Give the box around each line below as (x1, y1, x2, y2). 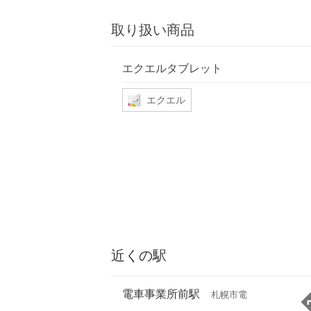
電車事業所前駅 (122, 287, 200, 301)
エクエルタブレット (122, 60, 222, 75)
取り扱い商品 (111, 22, 194, 39)
